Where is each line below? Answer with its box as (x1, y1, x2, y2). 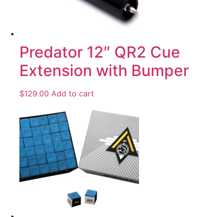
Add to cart (51, 88, 94, 98)
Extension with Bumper (19, 61, 189, 80)
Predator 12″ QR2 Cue (19, 42, 180, 62)
